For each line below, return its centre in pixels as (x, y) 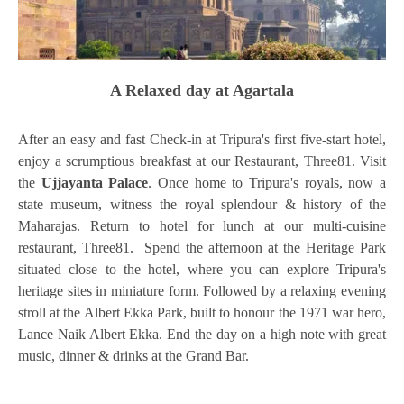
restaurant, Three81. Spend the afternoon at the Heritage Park (202, 248)
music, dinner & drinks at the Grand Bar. (133, 356)
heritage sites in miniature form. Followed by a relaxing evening (202, 291)
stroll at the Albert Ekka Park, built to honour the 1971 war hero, (202, 313)
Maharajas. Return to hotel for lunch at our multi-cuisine (202, 226)
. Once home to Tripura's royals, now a (267, 183)
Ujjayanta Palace (95, 183)
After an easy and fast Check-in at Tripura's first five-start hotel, (202, 140)
